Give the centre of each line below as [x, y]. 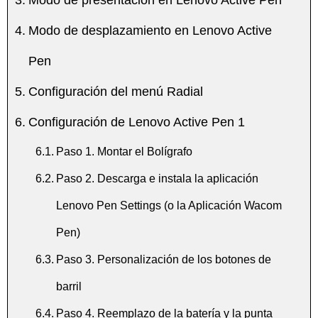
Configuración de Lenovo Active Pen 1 [136, 122]
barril [68, 286]
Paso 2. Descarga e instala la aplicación [157, 178]
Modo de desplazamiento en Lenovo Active [150, 30]
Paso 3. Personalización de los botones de [163, 259]
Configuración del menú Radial [115, 91]
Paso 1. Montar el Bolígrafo [124, 151]
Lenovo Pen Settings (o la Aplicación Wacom [169, 205]
